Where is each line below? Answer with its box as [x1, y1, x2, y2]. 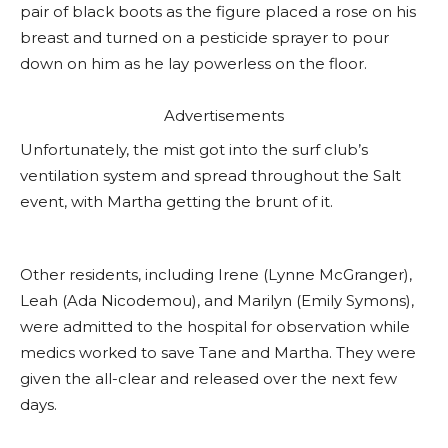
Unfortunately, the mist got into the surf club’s [20, 140, 368, 159]
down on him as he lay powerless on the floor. [20, 54, 367, 73]
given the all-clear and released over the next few [20, 369, 397, 388]
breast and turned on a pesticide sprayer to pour [20, 28, 389, 47]
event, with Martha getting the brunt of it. [20, 192, 333, 211]
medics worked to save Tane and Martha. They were [20, 343, 416, 362]
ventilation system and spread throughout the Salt [20, 166, 401, 185]
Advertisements [164, 106, 284, 125]
